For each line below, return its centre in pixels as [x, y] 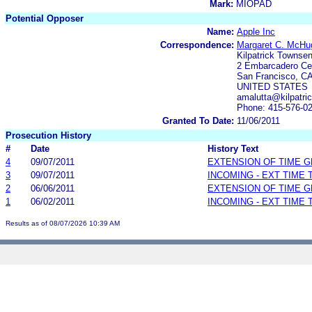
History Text [233, 148]
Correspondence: [197, 45]
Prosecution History [48, 135]
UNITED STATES [272, 86]
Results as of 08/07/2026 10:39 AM [63, 223]
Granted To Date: [198, 120]
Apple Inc [256, 31]
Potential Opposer [45, 18]
